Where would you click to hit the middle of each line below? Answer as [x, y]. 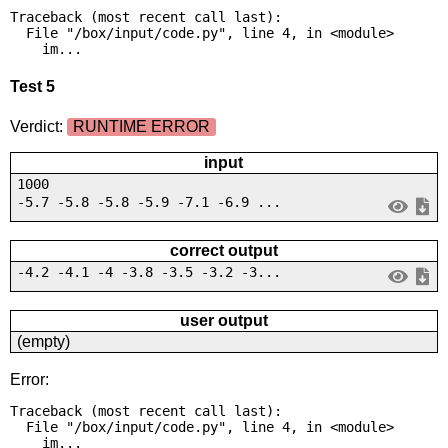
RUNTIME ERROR [141, 126]
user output [223, 320]
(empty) [43, 341]
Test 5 [32, 87]
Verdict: [38, 126]
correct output [223, 250]
